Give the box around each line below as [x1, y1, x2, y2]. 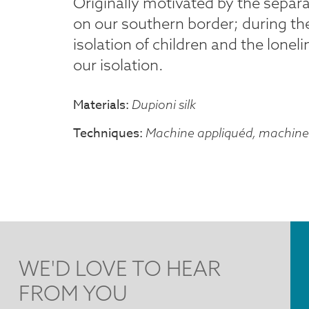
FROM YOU [19, 280, 128, 307]
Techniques [73, 124, 139, 143]
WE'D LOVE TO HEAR [19, 255, 221, 282]
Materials [73, 96, 126, 115]
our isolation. [73, 55, 163, 75]
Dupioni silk [132, 97, 196, 113]
